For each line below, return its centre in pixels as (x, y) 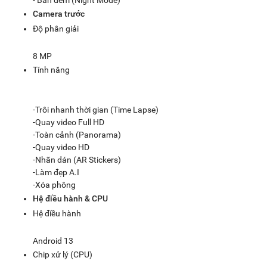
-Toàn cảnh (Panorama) (77, 135)
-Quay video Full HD (69, 122)
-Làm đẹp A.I (56, 172)
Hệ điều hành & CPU (70, 198)
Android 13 (53, 241)
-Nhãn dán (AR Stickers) (77, 160)
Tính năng (51, 70)
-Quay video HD (61, 147)
